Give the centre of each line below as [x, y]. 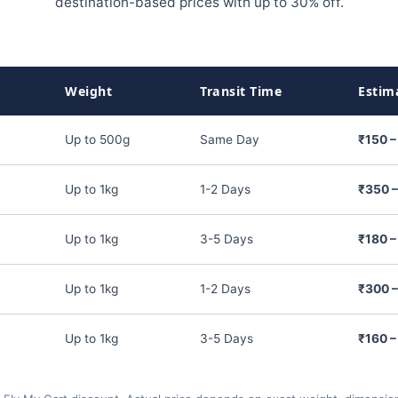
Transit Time [241, 91]
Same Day [230, 139]
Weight [88, 91]
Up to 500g [97, 139]
